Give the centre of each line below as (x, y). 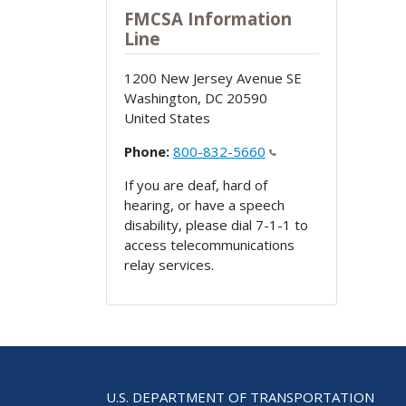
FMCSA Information (208, 18)
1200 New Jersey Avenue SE (213, 77)
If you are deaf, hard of (195, 184)
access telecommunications (209, 244)
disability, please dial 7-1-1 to (216, 224)
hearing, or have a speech (204, 204)
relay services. (169, 264)
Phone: (146, 151)
